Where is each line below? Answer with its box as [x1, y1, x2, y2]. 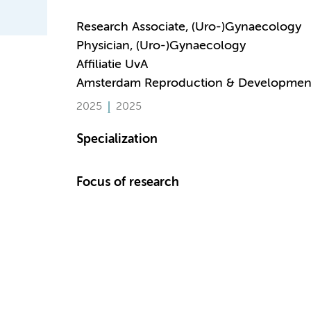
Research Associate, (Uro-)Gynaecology [76, 21, 301, 33]
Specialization [76, 133, 158, 146]
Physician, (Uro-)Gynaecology [76, 40, 246, 52]
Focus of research [76, 176, 179, 189]
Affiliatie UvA [76, 58, 148, 71]
